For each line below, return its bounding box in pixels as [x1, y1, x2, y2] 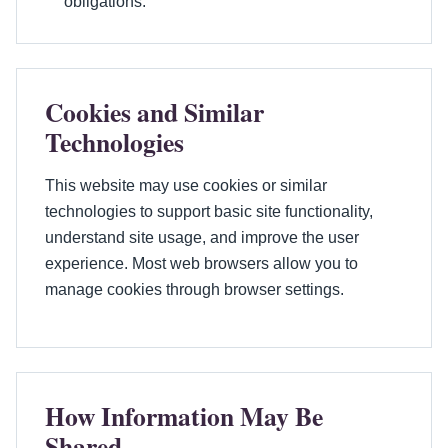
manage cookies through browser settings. [45, 280, 344, 298]
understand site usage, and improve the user [45, 228, 359, 246]
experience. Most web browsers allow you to [45, 254, 358, 272]
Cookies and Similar [45, 92, 264, 131]
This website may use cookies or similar [45, 176, 327, 194]
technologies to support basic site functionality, [45, 202, 373, 220]
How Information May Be [45, 396, 323, 435]
